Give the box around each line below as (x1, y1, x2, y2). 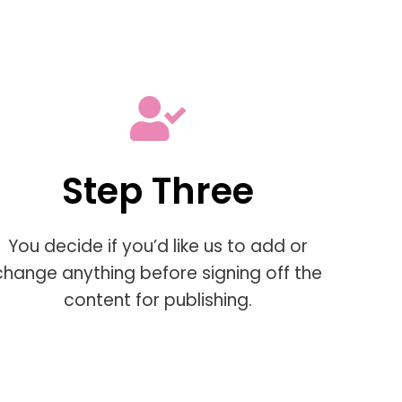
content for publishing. (63, 288, 252, 313)
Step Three (61, 166, 254, 217)
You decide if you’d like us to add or (7, 234, 308, 259)
